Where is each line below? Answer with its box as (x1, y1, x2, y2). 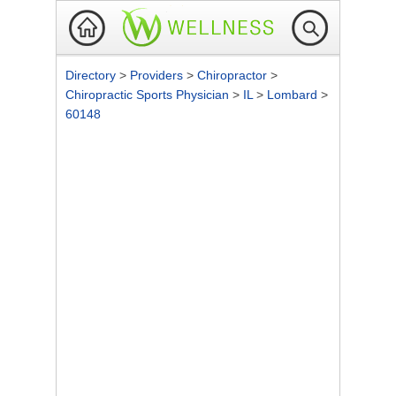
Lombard (267, 88, 321, 102)
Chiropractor (197, 68, 270, 82)
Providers (130, 68, 187, 82)
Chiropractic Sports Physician (65, 88, 232, 102)
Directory (65, 68, 119, 82)
